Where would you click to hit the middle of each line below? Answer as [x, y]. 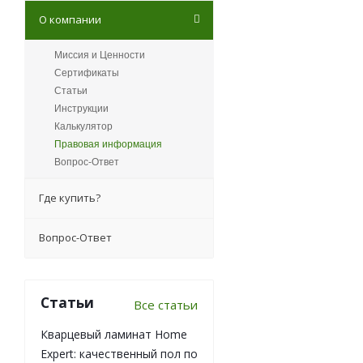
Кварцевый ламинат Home [114, 335]
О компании [70, 20]
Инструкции [81, 109]
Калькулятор [83, 127]
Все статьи [166, 305]
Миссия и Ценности [100, 56]
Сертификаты [87, 73]
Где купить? [70, 198]
